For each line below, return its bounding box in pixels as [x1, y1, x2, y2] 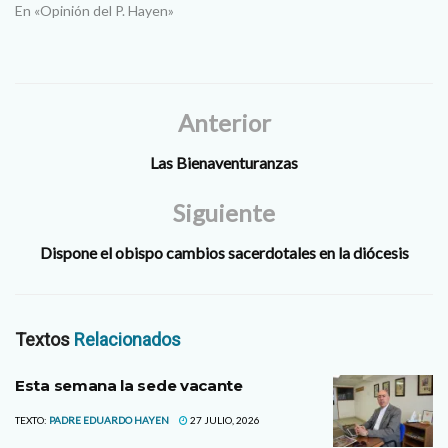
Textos [15, 329, 74, 351]
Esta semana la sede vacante [15, 376, 243, 396]
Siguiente [173, 198, 275, 228]
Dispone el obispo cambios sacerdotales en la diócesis [39, 243, 409, 263]
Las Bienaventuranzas [150, 153, 298, 173]
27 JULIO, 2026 [188, 414, 260, 427]
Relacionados [74, 329, 181, 351]
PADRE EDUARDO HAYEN [49, 414, 169, 427]
